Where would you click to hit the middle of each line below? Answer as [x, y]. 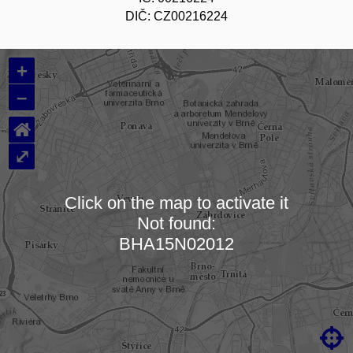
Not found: [176, 223]
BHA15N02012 [176, 243]
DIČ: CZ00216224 [176, 17]
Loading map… [176, 232]
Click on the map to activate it [176, 203]
